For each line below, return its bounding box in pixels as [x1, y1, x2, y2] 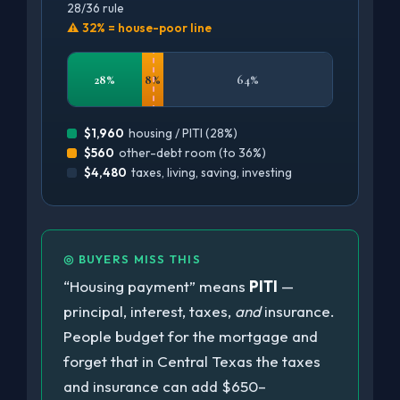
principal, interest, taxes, [63, 302, 235, 321]
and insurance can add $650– [63, 377, 266, 396]
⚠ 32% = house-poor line [67, 21, 212, 35]
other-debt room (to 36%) [119, 145, 266, 161]
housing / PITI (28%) [129, 125, 237, 141]
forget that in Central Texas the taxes [63, 352, 321, 371]
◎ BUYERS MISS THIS [63, 252, 202, 266]
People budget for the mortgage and [63, 327, 318, 346]
